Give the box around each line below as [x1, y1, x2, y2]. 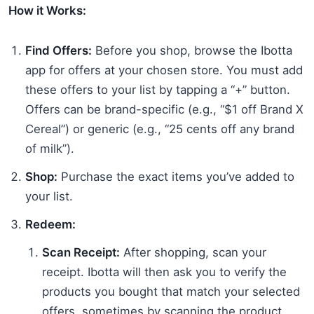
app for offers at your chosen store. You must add [25, 62, 303, 77]
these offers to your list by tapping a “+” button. [25, 82, 290, 97]
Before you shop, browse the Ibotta [92, 43, 292, 57]
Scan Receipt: [42, 245, 120, 259]
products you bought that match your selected [42, 284, 300, 299]
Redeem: [25, 217, 76, 231]
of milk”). [25, 141, 74, 156]
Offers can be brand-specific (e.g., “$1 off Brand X [25, 102, 303, 116]
